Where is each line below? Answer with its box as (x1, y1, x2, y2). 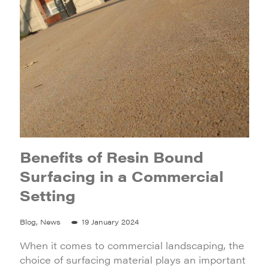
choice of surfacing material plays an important (20, 253, 246, 267)
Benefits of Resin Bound (20, 147, 204, 167)
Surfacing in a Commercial (20, 166, 223, 186)
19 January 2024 (82, 216, 139, 227)
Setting (20, 185, 76, 205)
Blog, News (20, 216, 61, 227)
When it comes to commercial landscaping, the (20, 238, 244, 252)
